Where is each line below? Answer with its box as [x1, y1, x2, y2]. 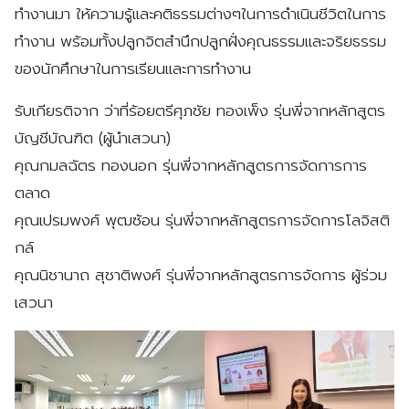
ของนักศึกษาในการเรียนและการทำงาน [15, 56, 251, 80]
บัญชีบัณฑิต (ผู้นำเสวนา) [15, 125, 171, 150]
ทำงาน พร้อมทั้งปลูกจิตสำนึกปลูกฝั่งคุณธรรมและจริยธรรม [15, 28, 386, 53]
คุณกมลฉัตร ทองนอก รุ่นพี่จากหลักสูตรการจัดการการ [15, 152, 367, 177]
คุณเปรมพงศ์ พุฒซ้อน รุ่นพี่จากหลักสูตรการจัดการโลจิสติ [15, 207, 390, 232]
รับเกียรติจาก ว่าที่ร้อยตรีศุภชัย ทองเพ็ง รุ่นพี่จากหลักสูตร [15, 98, 385, 122]
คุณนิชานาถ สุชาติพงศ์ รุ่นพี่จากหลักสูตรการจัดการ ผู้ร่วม [15, 262, 387, 287]
